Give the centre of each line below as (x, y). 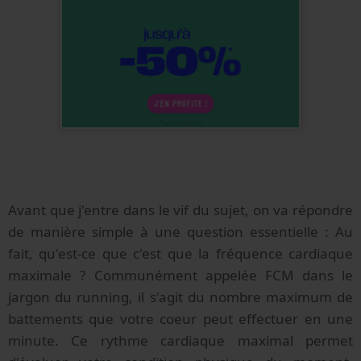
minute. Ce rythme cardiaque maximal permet (180, 340)
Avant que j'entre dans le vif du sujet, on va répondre (180, 210)
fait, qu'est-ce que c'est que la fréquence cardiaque (180, 253)
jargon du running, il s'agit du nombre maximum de (180, 297)
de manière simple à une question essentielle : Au (180, 231)
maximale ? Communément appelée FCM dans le (180, 275)
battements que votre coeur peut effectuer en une (180, 318)
